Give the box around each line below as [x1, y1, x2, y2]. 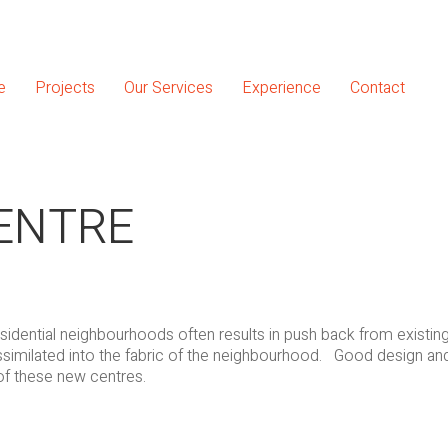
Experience [242, 76, 321, 100]
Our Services [124, 76, 213, 100]
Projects [35, 76, 95, 100]
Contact [350, 76, 405, 100]
